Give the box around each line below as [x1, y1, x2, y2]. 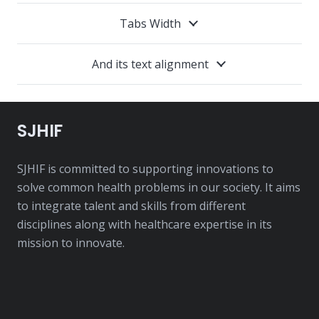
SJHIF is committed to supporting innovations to [17, 160, 273, 177]
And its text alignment [92, 56, 209, 72]
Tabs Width [120, 15, 182, 31]
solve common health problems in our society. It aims [17, 179, 300, 195]
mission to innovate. [17, 234, 125, 251]
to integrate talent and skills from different [17, 197, 246, 214]
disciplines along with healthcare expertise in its [17, 216, 272, 232]
